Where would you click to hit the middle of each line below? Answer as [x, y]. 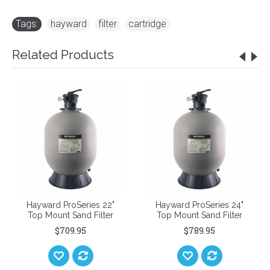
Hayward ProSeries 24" [188, 205]
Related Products [63, 55]
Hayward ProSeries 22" [59, 205]
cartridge [147, 24]
